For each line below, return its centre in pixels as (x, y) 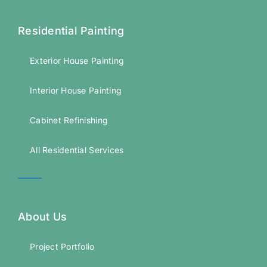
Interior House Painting (76, 91)
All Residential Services (77, 150)
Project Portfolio (62, 247)
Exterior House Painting (77, 61)
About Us (42, 217)
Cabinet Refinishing (69, 120)
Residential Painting (71, 31)
